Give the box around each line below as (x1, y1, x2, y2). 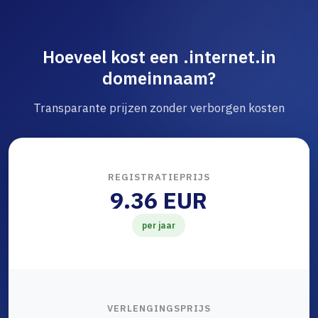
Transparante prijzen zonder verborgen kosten (33, 100, 285, 116)
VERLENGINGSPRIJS (106, 302, 211, 315)
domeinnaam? (102, 67, 216, 90)
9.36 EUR (110, 185, 207, 216)
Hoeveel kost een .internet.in (42, 45, 276, 69)
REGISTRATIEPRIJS (107, 171, 210, 184)
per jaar (142, 220, 175, 231)
